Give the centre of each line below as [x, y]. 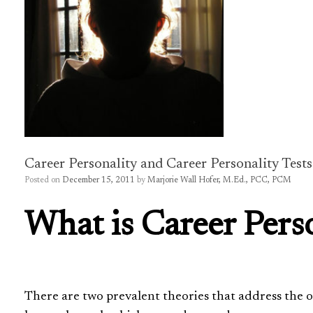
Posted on [46, 180]
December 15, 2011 [99, 180]
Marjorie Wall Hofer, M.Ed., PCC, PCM [219, 180]
